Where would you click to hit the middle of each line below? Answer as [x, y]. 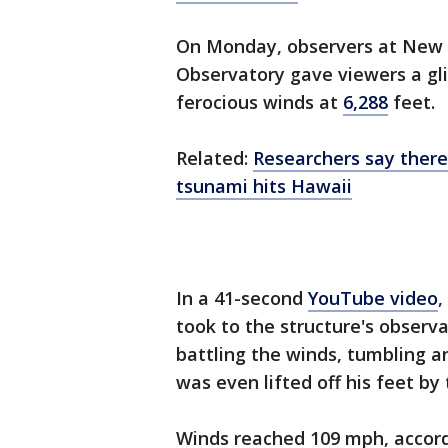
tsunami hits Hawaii [264, 186]
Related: [214, 158]
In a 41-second [242, 298]
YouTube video [373, 298]
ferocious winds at [259, 102]
